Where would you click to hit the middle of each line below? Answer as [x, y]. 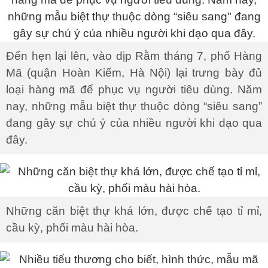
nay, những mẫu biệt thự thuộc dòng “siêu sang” [134, 106]
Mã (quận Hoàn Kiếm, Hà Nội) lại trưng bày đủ [134, 73]
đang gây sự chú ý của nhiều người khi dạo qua [134, 123]
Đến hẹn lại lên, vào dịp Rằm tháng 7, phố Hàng [134, 56]
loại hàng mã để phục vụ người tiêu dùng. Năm [134, 89]
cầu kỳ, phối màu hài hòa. [72, 228]
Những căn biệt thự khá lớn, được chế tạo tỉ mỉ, [134, 211]
